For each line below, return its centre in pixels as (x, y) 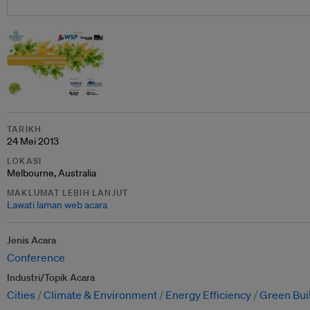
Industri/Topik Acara (51, 277)
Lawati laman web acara (57, 205)
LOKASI (25, 161)
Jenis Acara (31, 240)
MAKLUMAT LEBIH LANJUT (68, 193)
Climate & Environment (100, 295)
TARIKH (25, 129)
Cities (21, 295)
